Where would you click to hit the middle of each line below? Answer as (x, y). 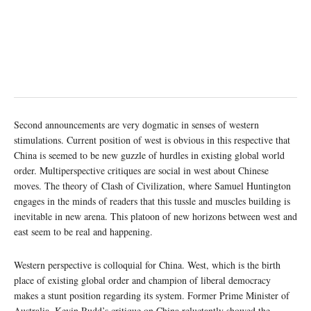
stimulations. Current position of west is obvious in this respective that (152, 140)
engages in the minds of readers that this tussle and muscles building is (152, 201)
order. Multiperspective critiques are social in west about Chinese (141, 170)
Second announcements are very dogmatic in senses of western (136, 124)
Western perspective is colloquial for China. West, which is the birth (147, 264)
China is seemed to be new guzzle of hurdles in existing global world (149, 155)
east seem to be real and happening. (83, 231)
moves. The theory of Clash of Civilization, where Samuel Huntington (152, 185)
